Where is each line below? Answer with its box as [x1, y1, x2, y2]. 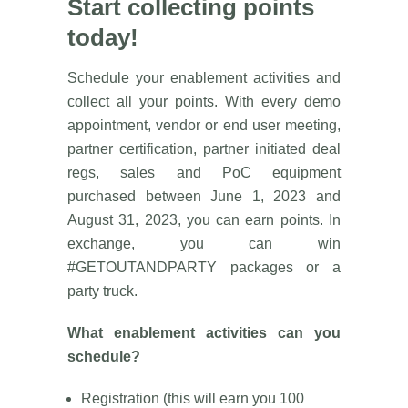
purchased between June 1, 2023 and [67, 189, 341, 205]
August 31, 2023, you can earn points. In [67, 212, 341, 229]
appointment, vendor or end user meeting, [67, 117, 341, 134]
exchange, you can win [67, 236, 341, 252]
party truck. [67, 283, 138, 300]
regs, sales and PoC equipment [67, 165, 341, 181]
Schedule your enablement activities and [67, 70, 341, 87]
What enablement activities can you [67, 325, 341, 342]
